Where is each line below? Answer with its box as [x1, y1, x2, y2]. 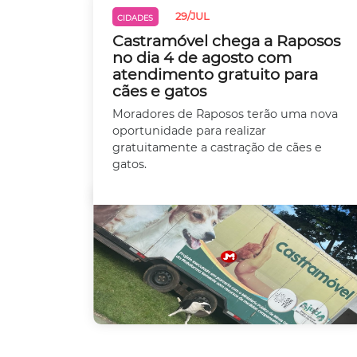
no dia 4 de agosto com [112, 47, 292, 67]
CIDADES [117, 13, 154, 22]
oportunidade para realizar [112, 123, 266, 138]
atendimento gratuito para [112, 64, 318, 84]
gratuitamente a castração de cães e [112, 139, 322, 155]
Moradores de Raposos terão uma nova [112, 106, 338, 121]
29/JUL [175, 10, 210, 23]
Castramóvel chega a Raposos [112, 30, 340, 50]
